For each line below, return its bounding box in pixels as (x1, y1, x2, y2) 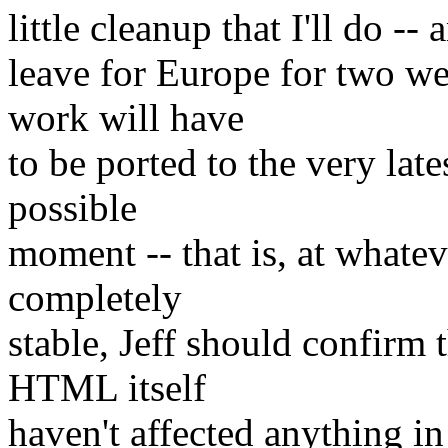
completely (8, 276, 182, 320)
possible (8, 186, 137, 230)
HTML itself (8, 366, 206, 410)
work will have (8, 96, 244, 140)
